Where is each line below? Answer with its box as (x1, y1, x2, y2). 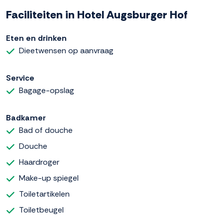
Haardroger (19, 157, 59, 168)
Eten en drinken (6, 33, 67, 44)
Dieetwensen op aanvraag (19, 45, 113, 56)
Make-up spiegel (19, 173, 79, 184)
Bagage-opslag (19, 85, 74, 96)
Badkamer (6, 112, 46, 123)
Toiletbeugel (19, 205, 64, 216)
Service (6, 73, 34, 84)
